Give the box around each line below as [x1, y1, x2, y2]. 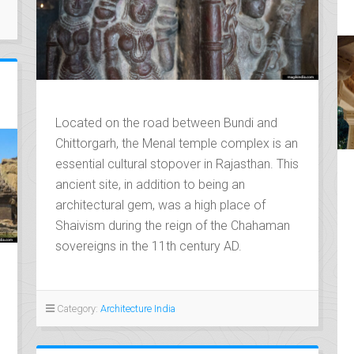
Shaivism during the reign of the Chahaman [55, 217, 290, 233]
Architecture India [100, 302, 175, 314]
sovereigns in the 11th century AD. [55, 238, 242, 254]
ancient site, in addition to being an [55, 176, 245, 192]
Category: [54, 302, 100, 314]
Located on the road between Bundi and [55, 115, 277, 130]
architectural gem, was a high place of [55, 197, 265, 213]
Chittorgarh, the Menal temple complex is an [55, 135, 298, 151]
